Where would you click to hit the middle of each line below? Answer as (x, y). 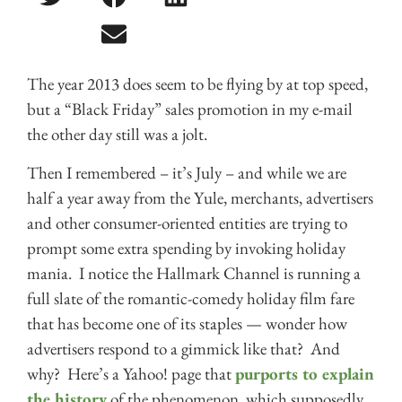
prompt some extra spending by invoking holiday (186, 248)
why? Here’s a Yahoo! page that (131, 373)
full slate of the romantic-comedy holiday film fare (191, 298)
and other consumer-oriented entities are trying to (187, 223)
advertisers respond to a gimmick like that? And (184, 348)
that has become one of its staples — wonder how (187, 323)
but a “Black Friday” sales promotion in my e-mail (190, 109)
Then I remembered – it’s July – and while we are (187, 172)
